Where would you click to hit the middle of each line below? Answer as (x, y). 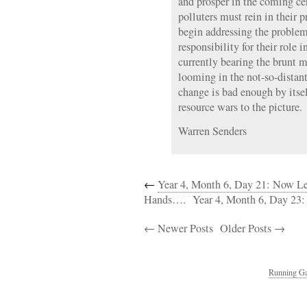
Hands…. (165, 199)
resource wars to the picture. (240, 107)
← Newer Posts (179, 228)
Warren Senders (212, 131)
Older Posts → (253, 228)
